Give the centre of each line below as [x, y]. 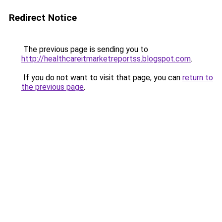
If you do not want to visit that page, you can [102, 78]
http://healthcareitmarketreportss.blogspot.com [106, 59]
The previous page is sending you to [85, 49]
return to [198, 78]
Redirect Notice [43, 18]
